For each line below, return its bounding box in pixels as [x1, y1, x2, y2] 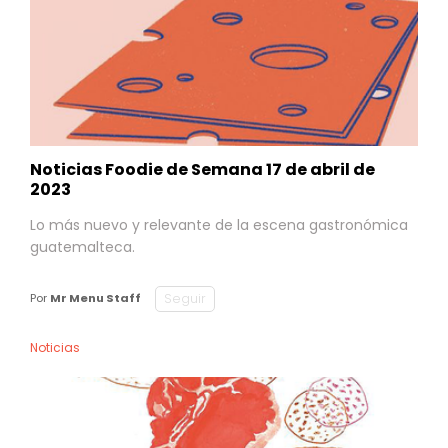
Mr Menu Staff [50, 290, 141, 306]
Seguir [164, 289, 206, 307]
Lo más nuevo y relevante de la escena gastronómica [30, 214, 408, 235]
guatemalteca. [30, 236, 135, 257]
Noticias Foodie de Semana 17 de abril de [30, 157, 375, 181]
